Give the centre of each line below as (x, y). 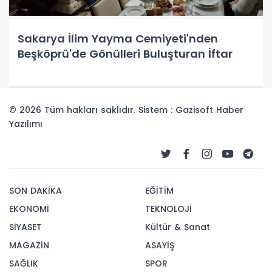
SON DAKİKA (36, 191)
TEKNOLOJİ (168, 209)
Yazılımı (26, 124)
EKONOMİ (29, 209)
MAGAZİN (29, 245)
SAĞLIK (24, 263)
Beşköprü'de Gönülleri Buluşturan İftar (125, 53)
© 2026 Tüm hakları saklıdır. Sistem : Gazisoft (113, 110)
